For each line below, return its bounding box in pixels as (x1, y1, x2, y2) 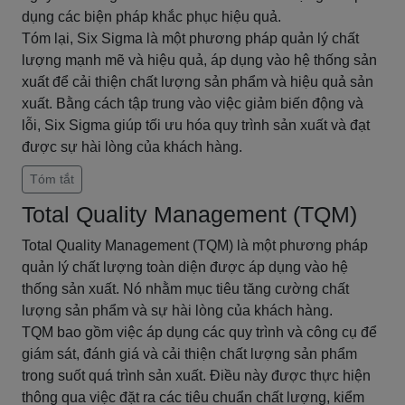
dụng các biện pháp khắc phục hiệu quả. (22, 9, 281, 24)
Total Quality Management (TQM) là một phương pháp (22, 238, 368, 253)
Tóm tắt (30, 172, 74, 186)
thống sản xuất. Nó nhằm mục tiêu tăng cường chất (22, 281, 349, 297)
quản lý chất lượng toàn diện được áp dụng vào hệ (22, 259, 348, 275)
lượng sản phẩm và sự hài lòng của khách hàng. (22, 303, 333, 318)
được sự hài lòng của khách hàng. (22, 139, 242, 155)
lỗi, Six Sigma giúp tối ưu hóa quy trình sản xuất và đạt (22, 118, 370, 133)
